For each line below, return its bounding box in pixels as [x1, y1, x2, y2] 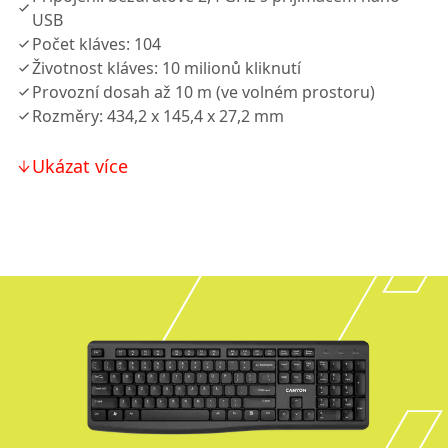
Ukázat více [32, 154, 128, 178]
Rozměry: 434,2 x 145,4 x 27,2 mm [32, 105, 284, 127]
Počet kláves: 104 [32, 33, 161, 55]
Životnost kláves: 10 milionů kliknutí [32, 57, 301, 79]
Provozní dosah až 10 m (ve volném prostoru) [32, 81, 375, 103]
